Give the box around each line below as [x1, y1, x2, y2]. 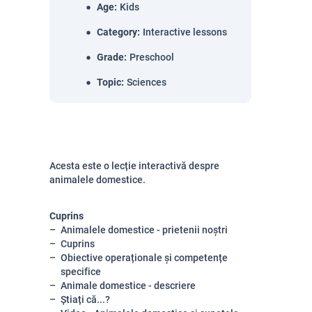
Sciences [127, 77, 166, 88]
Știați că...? [61, 294, 110, 305]
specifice [61, 266, 101, 277]
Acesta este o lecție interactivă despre [49, 160, 219, 171]
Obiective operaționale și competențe [61, 252, 228, 263]
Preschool [130, 52, 174, 63]
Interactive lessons [143, 26, 227, 38]
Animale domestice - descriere [61, 280, 196, 291]
